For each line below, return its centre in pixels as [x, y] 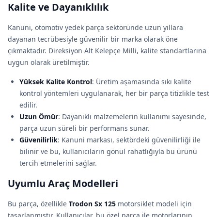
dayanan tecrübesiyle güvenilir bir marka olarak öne [93, 39]
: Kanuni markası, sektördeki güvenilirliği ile [129, 140]
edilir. [28, 105]
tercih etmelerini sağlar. [58, 163]
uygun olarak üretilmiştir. [49, 62]
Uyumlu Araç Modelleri [63, 183]
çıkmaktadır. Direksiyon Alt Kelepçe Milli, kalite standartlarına [107, 51]
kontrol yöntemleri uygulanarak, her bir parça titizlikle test [114, 93]
